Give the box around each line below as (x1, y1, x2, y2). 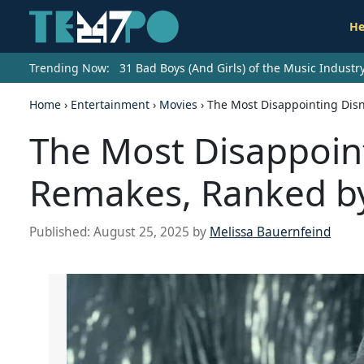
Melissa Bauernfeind (210, 223, 331, 241)
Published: (29, 223, 93, 241)
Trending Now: (29, 60, 110, 76)
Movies (159, 97, 197, 113)
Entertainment (71, 97, 149, 113)
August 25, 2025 (93, 223, 189, 241)
